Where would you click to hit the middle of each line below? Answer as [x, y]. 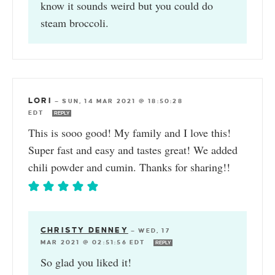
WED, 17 [154, 230]
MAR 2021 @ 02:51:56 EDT [95, 242]
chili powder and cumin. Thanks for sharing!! [129, 167]
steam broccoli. [75, 22]
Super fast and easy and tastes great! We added [133, 149]
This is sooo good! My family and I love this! [130, 132]
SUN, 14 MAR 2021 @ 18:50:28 [122, 101]
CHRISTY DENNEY [84, 230]
